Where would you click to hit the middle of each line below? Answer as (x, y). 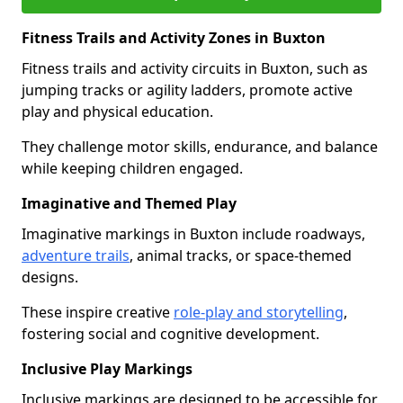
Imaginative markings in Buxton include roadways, (193, 234)
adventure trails (76, 255)
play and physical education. (119, 112)
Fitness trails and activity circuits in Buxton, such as (195, 68)
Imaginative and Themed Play (129, 203)
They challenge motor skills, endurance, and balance (200, 147)
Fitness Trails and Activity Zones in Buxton (174, 38)
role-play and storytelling (259, 312)
